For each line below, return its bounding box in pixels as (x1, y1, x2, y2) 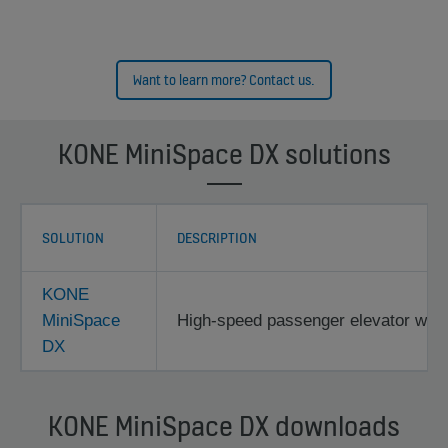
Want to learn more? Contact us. (133, 70, 315, 89)
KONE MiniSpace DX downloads (48, 408, 400, 445)
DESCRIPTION (177, 228, 257, 248)
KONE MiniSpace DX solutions (57, 136, 391, 173)
